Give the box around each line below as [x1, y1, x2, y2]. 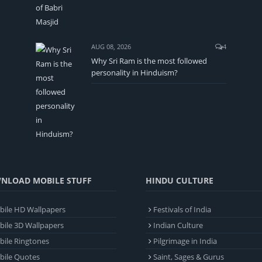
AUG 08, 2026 [91, 42, 131, 51]
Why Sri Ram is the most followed [91, 56, 207, 67]
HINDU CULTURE [146, 175, 213, 187]
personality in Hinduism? [91, 67, 178, 78]
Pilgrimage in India [153, 236, 217, 247]
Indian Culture [153, 220, 203, 231]
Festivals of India [153, 204, 211, 215]
